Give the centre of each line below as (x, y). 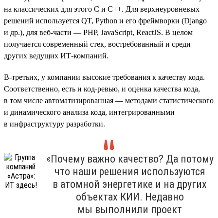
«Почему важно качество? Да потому (130, 159)
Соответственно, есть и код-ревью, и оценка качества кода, (102, 89)
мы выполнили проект (130, 209)
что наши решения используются (130, 171)
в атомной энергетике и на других (130, 184)
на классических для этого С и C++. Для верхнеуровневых (102, 9)
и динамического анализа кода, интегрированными (89, 112)
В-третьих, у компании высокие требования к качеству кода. (104, 77)
